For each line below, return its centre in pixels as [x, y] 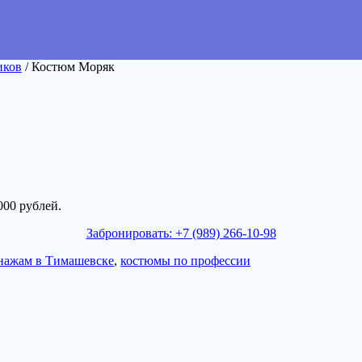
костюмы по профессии [185, 261]
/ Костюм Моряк [68, 67]
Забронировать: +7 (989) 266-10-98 [181, 234]
